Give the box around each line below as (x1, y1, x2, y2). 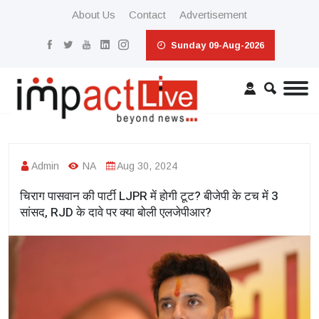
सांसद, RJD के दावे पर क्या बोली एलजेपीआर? (20, 203, 211, 221)
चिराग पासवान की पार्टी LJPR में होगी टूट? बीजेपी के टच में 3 (20, 187, 278, 205)
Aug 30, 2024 (117, 159, 177, 172)
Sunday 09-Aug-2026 (168, 40, 264, 51)
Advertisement (179, 9, 247, 21)
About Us (72, 9, 115, 21)
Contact (129, 9, 166, 21)
